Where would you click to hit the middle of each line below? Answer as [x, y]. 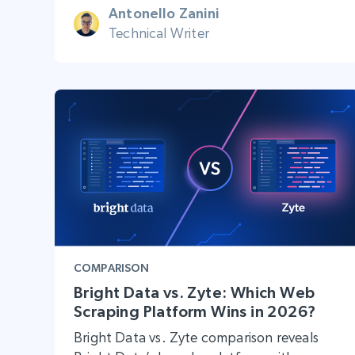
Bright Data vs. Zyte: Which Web [195, 292]
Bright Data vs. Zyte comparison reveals [197, 337]
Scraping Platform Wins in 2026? [195, 311]
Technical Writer [159, 33]
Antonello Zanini [164, 13]
